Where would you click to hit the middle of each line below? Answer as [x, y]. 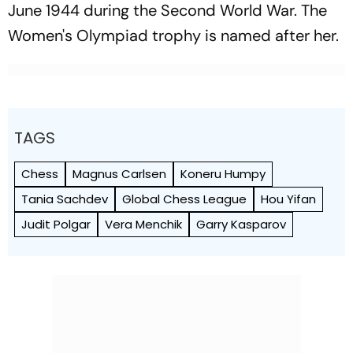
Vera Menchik [143, 224]
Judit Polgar [56, 224]
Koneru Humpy [223, 174]
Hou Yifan [288, 199]
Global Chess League [184, 199]
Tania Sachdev [65, 199]
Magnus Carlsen [119, 174]
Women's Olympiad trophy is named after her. [173, 35]
